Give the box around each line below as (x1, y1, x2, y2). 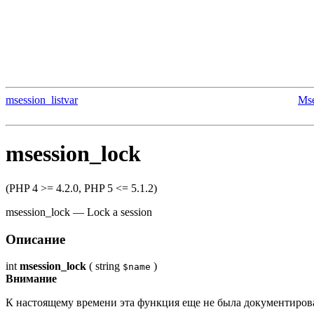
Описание (6, 231, 65, 247)
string (95, 260, 120, 273)
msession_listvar (6, 94, 78, 106)
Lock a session (87, 205, 152, 218)
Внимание (6, 273, 57, 285)
